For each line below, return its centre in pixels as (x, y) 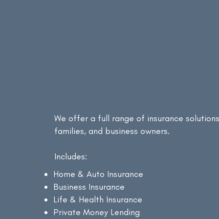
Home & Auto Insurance (99, 174)
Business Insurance (89, 187)
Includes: (71, 156)
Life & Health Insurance (98, 199)
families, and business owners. (112, 131)
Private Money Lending (97, 212)
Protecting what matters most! (112, 33)
